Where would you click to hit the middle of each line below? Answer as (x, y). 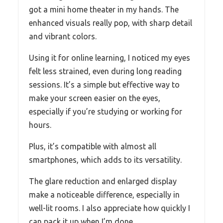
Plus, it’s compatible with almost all (93, 146)
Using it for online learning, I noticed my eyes (110, 57)
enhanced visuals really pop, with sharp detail (111, 23)
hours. (40, 125)
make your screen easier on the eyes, (95, 98)
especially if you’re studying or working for (106, 111)
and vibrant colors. (63, 36)
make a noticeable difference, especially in (104, 194)
